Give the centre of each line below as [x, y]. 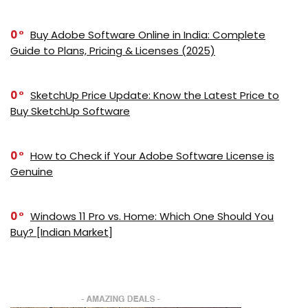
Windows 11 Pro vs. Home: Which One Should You [152, 216]
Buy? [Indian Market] [62, 232]
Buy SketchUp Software [70, 111]
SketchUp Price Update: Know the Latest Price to [155, 95]
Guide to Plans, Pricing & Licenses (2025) [113, 50]
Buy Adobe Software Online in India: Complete [148, 34]
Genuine [32, 171]
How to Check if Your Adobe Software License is [152, 155]
